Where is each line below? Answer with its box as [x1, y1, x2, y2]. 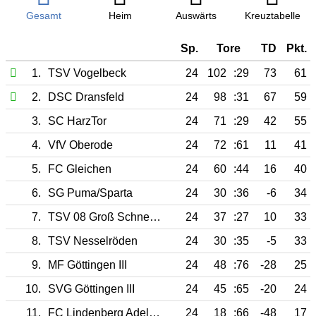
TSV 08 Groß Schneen [150, 210, 161, 223]
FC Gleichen [48, 162, 111, 175]
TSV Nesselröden [48, 234, 138, 247]
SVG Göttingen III [48, 282, 135, 295]
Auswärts [176, 11, 217, 22]
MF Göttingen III [48, 258, 127, 271]
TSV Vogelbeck [48, 66, 126, 79]
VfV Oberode [48, 138, 113, 151]
